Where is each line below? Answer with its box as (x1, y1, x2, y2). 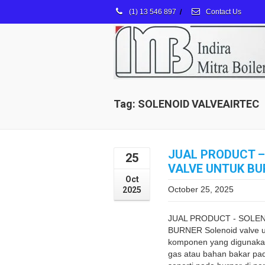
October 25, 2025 (168, 185, 234, 194)
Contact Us (204, 8, 241, 16)
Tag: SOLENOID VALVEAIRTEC (114, 98, 259, 110)
